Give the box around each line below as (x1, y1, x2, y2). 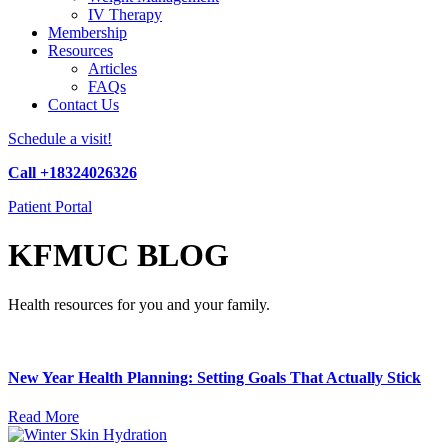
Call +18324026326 (8, 164, 137, 181)
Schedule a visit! (8, 130, 112, 147)
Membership (48, 24, 127, 41)
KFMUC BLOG (8, 237, 229, 274)
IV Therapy (88, 6, 162, 23)
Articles (88, 60, 137, 77)
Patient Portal (8, 198, 92, 215)
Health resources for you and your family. (8, 295, 270, 313)
